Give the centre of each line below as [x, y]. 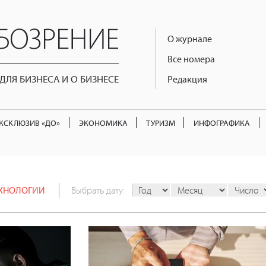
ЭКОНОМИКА [103, 122]
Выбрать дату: [98, 190]
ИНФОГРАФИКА [222, 122]
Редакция [187, 79]
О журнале [190, 39]
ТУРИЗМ [160, 122]
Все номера [191, 59]
